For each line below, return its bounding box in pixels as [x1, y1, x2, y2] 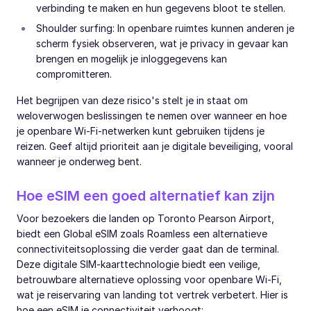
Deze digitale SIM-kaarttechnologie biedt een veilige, [17, 258, 260, 270]
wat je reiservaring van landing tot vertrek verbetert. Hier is [17, 288, 288, 301]
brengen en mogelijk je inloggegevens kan [36, 52, 227, 65]
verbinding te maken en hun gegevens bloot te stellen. [36, 1, 285, 14]
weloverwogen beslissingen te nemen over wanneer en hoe [17, 109, 287, 121]
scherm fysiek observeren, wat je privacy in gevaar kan [36, 37, 288, 49]
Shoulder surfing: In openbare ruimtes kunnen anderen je [36, 22, 294, 34]
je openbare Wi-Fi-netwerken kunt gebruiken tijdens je [17, 124, 264, 137]
